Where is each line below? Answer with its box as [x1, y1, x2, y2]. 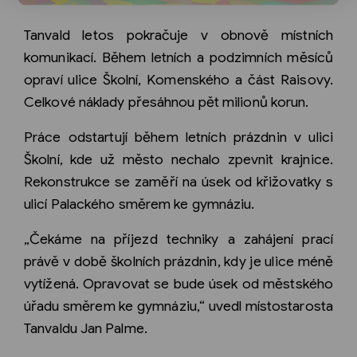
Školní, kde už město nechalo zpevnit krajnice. [24, 151, 333, 169]
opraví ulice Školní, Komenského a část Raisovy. [24, 71, 333, 89]
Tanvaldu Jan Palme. [24, 320, 147, 338]
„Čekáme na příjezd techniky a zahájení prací [24, 230, 333, 249]
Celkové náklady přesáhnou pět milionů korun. [24, 93, 309, 112]
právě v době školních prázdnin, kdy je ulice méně [24, 253, 333, 271]
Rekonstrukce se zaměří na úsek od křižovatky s [24, 173, 333, 191]
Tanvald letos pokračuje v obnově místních [24, 26, 333, 45]
